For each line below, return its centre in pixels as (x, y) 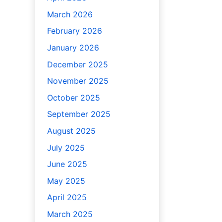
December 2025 (77, 64)
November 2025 (78, 81)
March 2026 (70, 14)
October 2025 (73, 97)
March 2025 (70, 214)
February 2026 (74, 31)
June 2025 (67, 164)
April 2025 (67, 197)
